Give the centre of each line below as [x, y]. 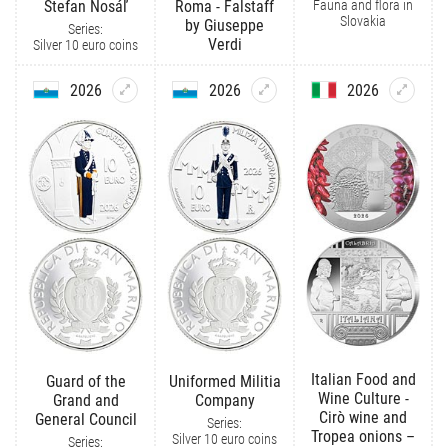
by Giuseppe [224, 26]
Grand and [85, 401]
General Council [85, 420]
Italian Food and [363, 380]
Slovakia [363, 21]
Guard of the [85, 382]
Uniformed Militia [224, 382]
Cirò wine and [363, 418]
